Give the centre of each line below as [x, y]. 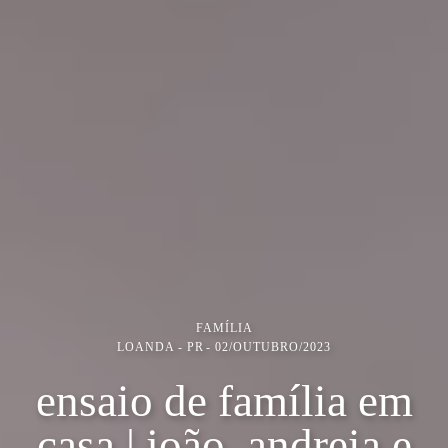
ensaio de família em [224, 400]
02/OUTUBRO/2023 [273, 346]
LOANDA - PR [160, 346]
